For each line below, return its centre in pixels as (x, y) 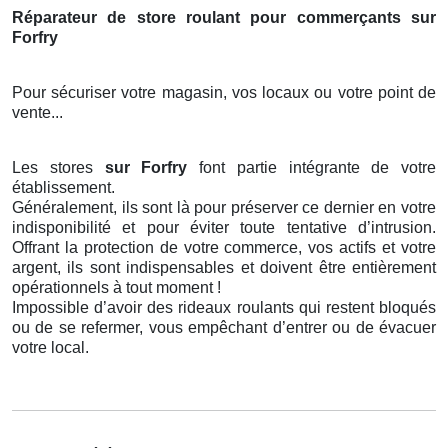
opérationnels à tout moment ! (116, 288)
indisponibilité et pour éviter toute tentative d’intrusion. (224, 228)
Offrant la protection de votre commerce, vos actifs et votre (224, 248)
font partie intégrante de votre (317, 168)
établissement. (63, 188)
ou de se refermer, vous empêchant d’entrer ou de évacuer (224, 328)
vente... (37, 113)
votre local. (50, 348)
